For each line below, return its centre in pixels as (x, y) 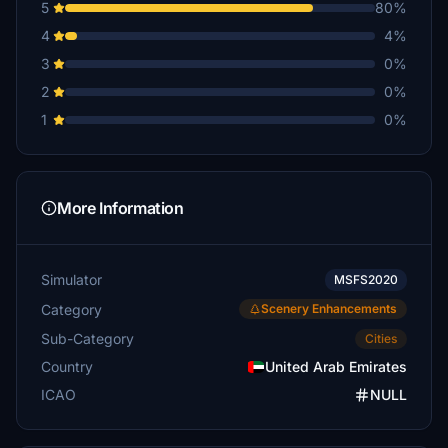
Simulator (71, 279)
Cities (381, 338)
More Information (120, 208)
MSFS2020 (366, 279)
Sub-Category (87, 338)
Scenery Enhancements (329, 308)
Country (67, 366)
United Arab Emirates (336, 366)
